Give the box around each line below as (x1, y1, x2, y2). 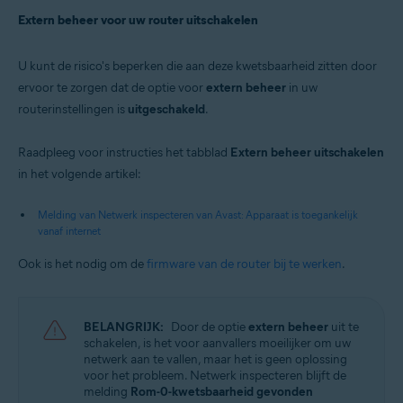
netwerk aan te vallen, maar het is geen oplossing (84, 352, 347, 367)
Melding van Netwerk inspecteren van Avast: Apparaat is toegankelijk (38, 208, 358, 221)
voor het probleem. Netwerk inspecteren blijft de (84, 368, 346, 383)
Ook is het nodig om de (18, 256, 147, 272)
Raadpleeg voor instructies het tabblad (18, 145, 230, 160)
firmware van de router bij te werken (147, 256, 342, 272)
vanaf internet (38, 224, 101, 237)
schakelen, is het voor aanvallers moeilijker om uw (84, 336, 351, 351)
